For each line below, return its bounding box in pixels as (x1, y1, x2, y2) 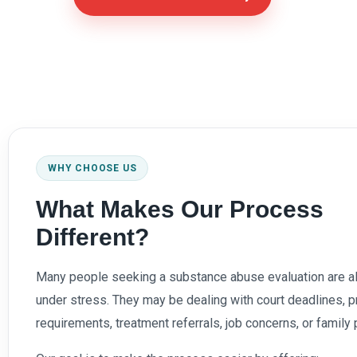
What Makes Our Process (36, 195, 324, 222)
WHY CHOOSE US (48, 162, 137, 174)
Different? (36, 223, 149, 250)
